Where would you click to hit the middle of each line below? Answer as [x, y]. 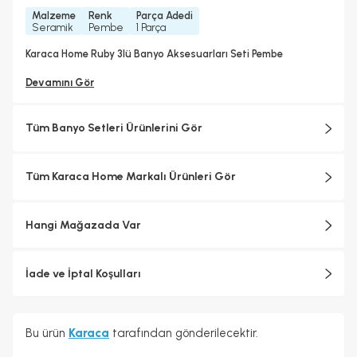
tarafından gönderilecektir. [184, 333]
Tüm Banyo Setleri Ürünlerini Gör [114, 128]
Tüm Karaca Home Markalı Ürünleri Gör [131, 177]
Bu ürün [47, 333]
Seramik [53, 27]
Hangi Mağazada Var [83, 225]
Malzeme [54, 15]
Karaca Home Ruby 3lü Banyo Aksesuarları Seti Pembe [154, 54]
